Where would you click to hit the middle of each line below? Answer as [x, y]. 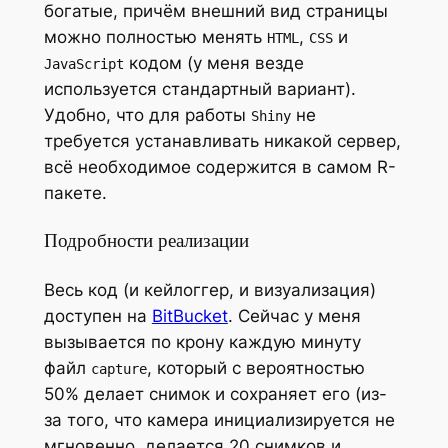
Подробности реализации [146, 241]
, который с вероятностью [255, 368]
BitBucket [189, 316]
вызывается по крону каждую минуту [202, 342]
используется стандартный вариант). [199, 88]
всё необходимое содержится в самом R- [219, 166]
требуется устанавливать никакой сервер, [222, 140]
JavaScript [83, 63]
